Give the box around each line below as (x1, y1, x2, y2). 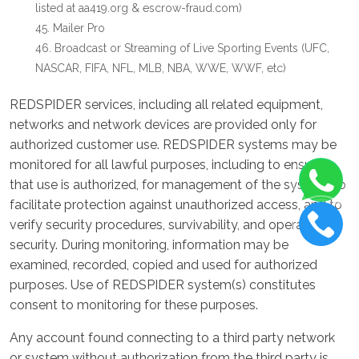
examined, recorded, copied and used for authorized (10, 257, 317, 272)
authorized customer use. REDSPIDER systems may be (10, 137, 337, 152)
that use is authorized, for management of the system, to (10, 177, 346, 192)
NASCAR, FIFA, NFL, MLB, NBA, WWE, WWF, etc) (35, 62, 286, 75)
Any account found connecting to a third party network (10, 330, 335, 345)
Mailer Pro (53, 22, 105, 34)
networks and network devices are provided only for (10, 117, 317, 132)
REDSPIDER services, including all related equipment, (10, 97, 323, 112)
